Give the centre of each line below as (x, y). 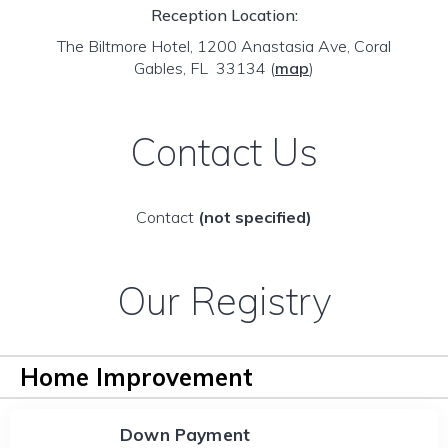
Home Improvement (136, 377)
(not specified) (255, 217)
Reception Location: (224, 15)
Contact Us (224, 152)
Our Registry (224, 301)
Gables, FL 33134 (202, 68)
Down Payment (185, 434)
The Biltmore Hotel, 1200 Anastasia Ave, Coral (224, 46)
